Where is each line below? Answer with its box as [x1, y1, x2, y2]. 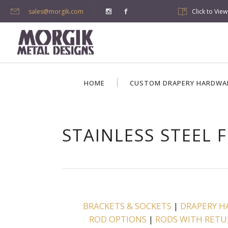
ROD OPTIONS [89, 213, 147, 225]
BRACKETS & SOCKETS [83, 200, 172, 212]
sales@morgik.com [28, 7, 83, 16]
